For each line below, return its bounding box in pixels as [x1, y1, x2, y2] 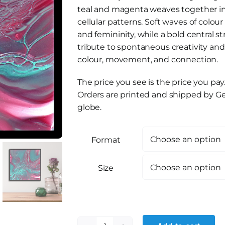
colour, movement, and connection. [77, 55, 218, 64]
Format [91, 135, 121, 145]
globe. [77, 102, 102, 112]
